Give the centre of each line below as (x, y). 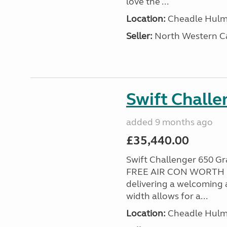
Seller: (139, 36)
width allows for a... (167, 196)
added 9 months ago (169, 122)
